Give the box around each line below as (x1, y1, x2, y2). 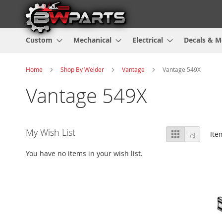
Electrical (132, 35, 163, 45)
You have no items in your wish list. (26, 148, 143, 158)
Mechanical (73, 35, 111, 45)
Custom (26, 35, 53, 45)
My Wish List (26, 126, 75, 138)
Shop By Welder (60, 65, 104, 73)
